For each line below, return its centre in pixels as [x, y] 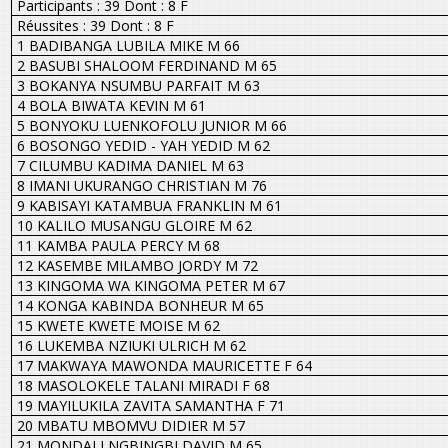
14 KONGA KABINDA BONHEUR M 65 [140, 305]
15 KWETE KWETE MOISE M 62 [118, 325]
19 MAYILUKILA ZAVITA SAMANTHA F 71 [150, 405]
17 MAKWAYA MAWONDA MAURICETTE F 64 [164, 365]
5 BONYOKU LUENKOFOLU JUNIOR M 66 [151, 125]
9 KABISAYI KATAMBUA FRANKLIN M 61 [149, 205]
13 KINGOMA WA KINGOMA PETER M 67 [150, 285]
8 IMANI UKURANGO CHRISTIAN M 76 [141, 185]
